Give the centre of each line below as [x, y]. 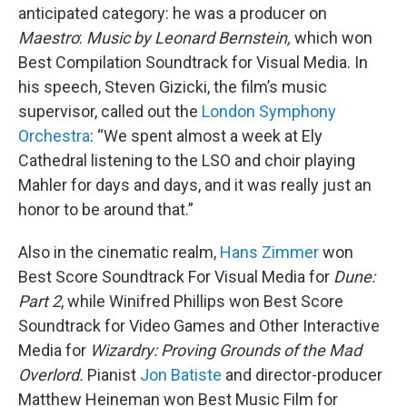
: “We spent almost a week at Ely [206, 136]
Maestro [49, 38]
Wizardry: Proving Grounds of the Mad [226, 350]
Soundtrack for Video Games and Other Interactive [199, 326]
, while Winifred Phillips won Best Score [202, 301]
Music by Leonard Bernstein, [189, 38]
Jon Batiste [181, 375]
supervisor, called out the [110, 111]
